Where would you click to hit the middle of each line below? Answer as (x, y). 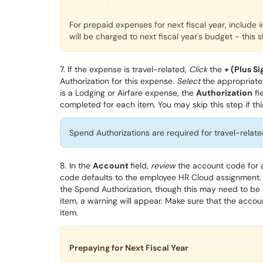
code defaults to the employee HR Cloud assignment (160, 178)
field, (141, 166)
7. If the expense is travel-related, (124, 70)
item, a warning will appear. (111, 201)
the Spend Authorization (105, 189)
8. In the (76, 166)
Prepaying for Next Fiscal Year (129, 248)
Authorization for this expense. (118, 81)
